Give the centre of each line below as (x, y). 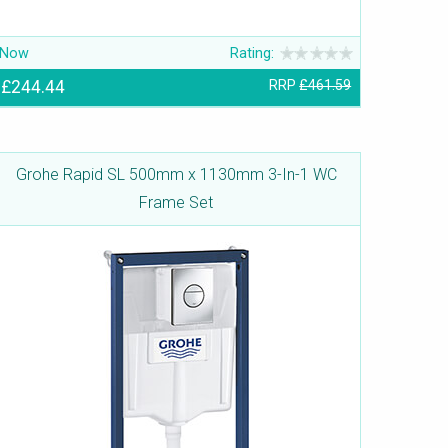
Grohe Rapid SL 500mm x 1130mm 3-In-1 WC (176, 175)
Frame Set (176, 203)
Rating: (252, 53)
